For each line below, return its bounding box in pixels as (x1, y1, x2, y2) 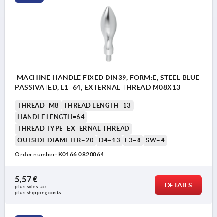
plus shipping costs (15, 190, 61, 196)
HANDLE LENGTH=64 (17, 113, 85, 121)
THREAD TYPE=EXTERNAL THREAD (17, 125, 130, 133)
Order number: (15, 151, 58, 158)
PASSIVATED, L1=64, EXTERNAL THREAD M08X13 (152, 83, 181, 92)
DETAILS (164, 181, 192, 189)
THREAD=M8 (17, 102, 59, 109)
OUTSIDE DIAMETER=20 (17, 137, 94, 144)
